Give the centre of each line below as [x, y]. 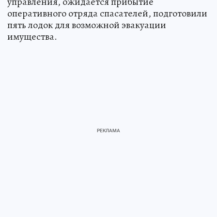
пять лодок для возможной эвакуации [87, 25]
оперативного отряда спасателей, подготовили [107, 13]
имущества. [32, 36]
